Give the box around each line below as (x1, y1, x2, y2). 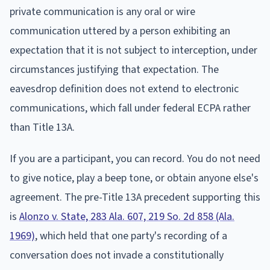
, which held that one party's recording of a (35, 228, 227, 243)
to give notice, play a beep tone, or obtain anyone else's (10, 170, 259, 186)
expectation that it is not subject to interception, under (10, 42, 257, 58)
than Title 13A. (10, 119, 75, 135)
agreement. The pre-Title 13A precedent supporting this (10, 189, 260, 205)
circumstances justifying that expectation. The (10, 61, 219, 77)
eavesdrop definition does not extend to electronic (10, 81, 239, 96)
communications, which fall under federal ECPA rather (10, 100, 251, 116)
